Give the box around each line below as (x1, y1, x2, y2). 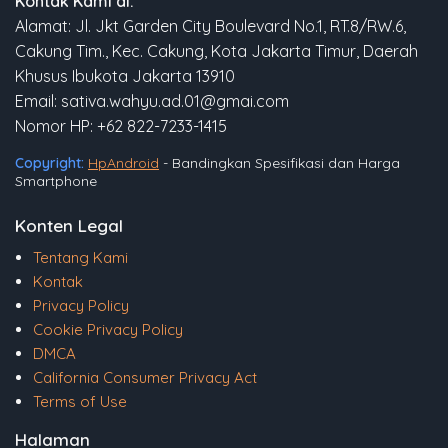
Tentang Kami (33, 248, 128, 268)
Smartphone (15, 172, 97, 191)
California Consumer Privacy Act (33, 368, 257, 388)
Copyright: (15, 154, 84, 173)
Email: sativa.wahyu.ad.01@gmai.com (15, 91, 289, 112)
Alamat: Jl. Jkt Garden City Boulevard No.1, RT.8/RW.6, (15, 16, 406, 37)
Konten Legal (15, 215, 123, 237)
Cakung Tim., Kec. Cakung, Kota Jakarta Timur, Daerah (15, 41, 418, 62)
